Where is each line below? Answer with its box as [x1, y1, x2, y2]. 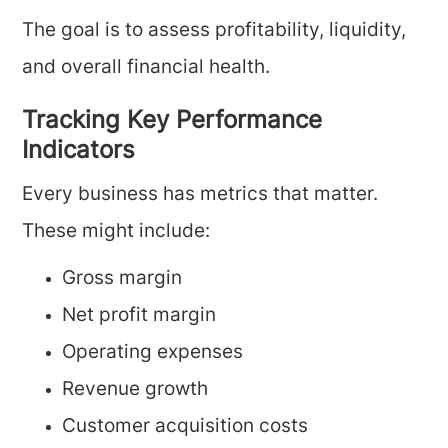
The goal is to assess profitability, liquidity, [22, 22, 407, 41]
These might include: [22, 223, 211, 242]
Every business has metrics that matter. [22, 186, 379, 205]
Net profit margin [62, 307, 217, 326]
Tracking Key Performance [22, 110, 323, 134]
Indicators [22, 140, 136, 164]
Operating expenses [62, 344, 244, 363]
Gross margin [62, 270, 183, 289]
